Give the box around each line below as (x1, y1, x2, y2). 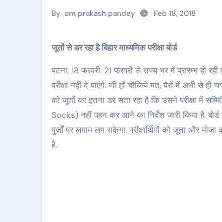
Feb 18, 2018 (152, 8, 196, 18)
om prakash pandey (64, 8, 135, 18)
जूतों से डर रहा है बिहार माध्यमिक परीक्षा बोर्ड (57, 42, 177, 53)
